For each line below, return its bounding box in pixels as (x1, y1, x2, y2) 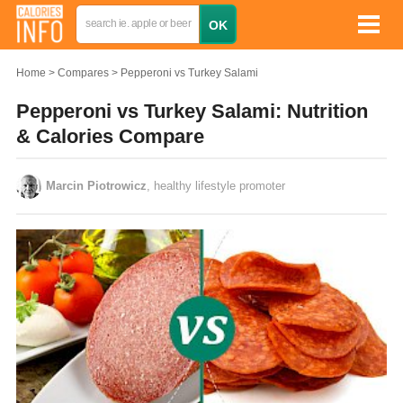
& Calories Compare (16, 125, 204, 148)
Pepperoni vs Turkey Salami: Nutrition (16, 100, 368, 122)
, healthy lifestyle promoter (147, 179, 285, 193)
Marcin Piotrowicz (46, 179, 147, 193)
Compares (58, 67, 109, 79)
